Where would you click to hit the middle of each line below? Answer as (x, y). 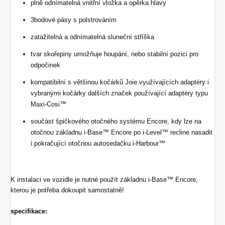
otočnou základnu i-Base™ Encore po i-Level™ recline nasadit (122, 132)
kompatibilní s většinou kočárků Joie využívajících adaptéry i (120, 82)
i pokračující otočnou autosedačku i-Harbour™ (98, 143)
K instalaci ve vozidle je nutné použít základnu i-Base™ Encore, (104, 179)
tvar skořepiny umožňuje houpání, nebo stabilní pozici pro (115, 54)
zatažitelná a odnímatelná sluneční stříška (92, 37)
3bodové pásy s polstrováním (74, 20)
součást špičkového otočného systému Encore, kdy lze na (116, 121)
